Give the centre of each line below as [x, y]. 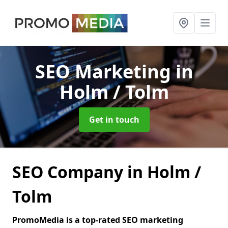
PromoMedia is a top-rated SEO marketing [98, 220]
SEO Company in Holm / [107, 172]
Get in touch [114, 120]
